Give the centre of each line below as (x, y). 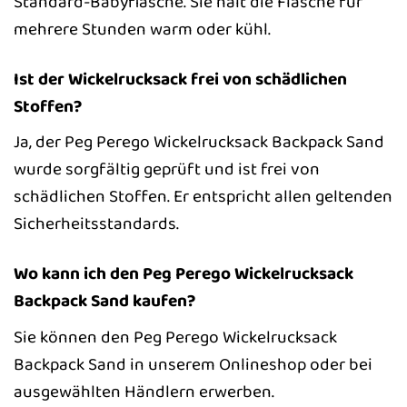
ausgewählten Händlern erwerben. (144, 391)
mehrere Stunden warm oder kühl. (142, 29)
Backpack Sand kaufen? (104, 301)
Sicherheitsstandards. (96, 224)
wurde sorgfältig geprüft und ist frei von (167, 169)
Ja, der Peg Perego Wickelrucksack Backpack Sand (199, 142)
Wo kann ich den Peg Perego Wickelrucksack (184, 274)
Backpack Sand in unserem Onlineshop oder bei (193, 364)
